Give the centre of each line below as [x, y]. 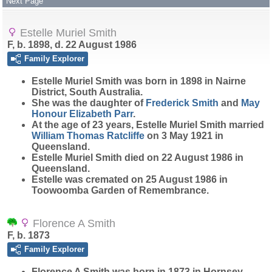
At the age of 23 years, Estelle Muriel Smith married [148, 125]
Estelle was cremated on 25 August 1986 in [130, 179]
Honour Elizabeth [73, 114]
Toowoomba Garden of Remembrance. [120, 190]
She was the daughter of [89, 103]
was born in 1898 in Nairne [184, 81]
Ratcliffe [126, 136]
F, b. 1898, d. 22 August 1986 [72, 45]
